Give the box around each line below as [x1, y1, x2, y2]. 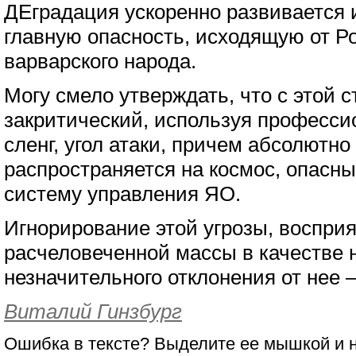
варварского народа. [4, 50, 196, 72]
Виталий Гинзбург [4, 300, 182, 323]
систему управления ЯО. [4, 183, 241, 205]
